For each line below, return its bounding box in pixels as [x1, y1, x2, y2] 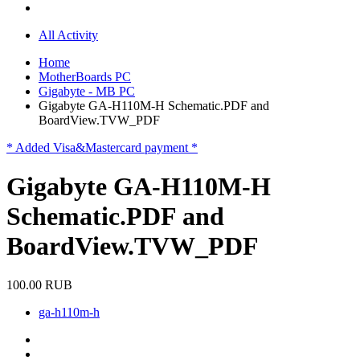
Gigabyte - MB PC [39, 84, 135, 98]
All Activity [39, 27, 98, 42]
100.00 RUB [6, 278, 72, 292]
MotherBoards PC [39, 69, 131, 84]
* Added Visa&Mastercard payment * [6, 140, 198, 154]
